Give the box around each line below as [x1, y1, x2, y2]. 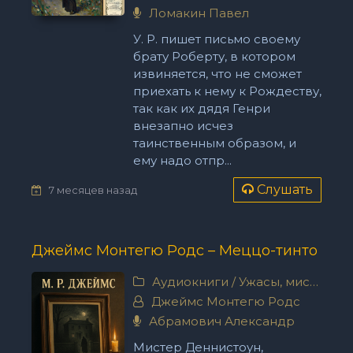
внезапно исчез [132, 118, 233, 133]
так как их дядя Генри [132, 101, 270, 116]
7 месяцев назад [49, 183, 137, 196]
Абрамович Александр [145, 314, 295, 329]
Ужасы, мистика [238, 274, 310, 289]
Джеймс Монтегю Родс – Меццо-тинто [32, 242, 318, 259]
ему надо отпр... [132, 153, 232, 168]
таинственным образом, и [132, 136, 296, 150]
